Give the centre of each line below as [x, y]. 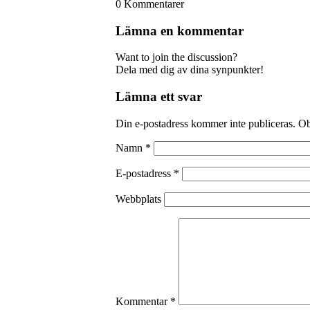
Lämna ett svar [159, 97]
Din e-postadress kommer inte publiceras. [206, 123]
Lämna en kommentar [180, 30]
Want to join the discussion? [176, 57]
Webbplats [138, 199]
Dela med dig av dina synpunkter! [190, 70]
